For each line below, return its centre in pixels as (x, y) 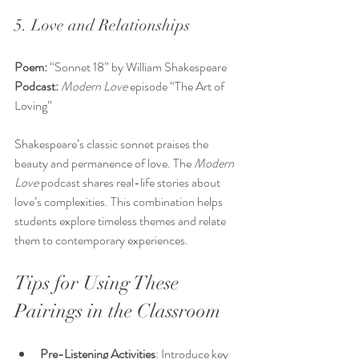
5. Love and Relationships (102, 26)
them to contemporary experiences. (101, 240)
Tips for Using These (99, 283)
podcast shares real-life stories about (131, 183)
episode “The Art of (177, 87)
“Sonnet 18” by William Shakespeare (139, 67)
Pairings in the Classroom (117, 311)
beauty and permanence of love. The (104, 163)
